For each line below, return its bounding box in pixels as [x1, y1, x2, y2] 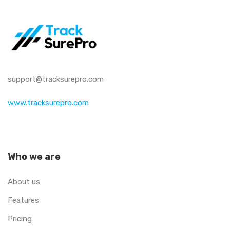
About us [8, 177, 40, 186]
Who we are [8, 150, 61, 162]
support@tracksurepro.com [8, 74, 104, 84]
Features [8, 195, 39, 205]
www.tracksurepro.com [8, 98, 89, 107]
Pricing [8, 214, 32, 223]
